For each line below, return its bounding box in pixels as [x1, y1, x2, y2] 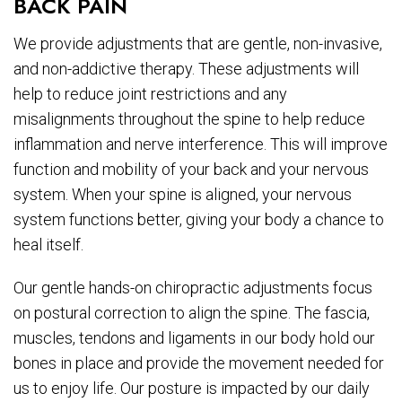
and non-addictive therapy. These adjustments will [13, 59, 359, 79]
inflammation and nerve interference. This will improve [13, 135, 388, 154]
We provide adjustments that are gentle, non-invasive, [13, 34, 382, 54]
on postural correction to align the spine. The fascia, [13, 303, 370, 323]
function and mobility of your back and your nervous [13, 160, 369, 179]
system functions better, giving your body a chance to [13, 210, 384, 230]
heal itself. [13, 235, 83, 255]
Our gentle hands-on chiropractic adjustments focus [13, 278, 372, 298]
